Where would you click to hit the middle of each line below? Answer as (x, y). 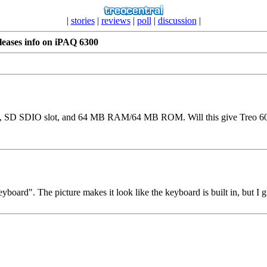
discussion (177, 21)
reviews (116, 21)
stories (83, 21)
